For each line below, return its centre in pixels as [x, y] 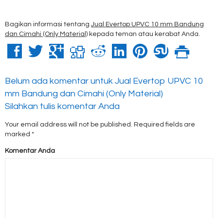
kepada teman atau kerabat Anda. [144, 34]
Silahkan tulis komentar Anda [62, 106]
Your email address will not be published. [69, 124]
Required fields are [164, 124]
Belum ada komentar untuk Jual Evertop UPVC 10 [104, 81]
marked [18, 134]
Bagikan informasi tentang [48, 24]
